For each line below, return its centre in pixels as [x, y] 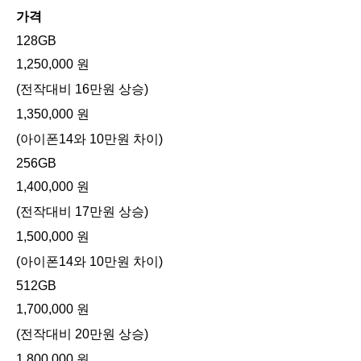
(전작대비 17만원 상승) [82, 212]
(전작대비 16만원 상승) [82, 89]
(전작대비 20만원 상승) [82, 334]
